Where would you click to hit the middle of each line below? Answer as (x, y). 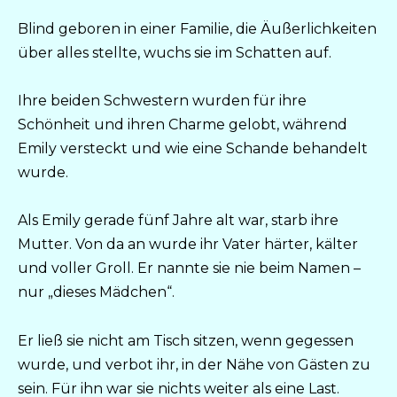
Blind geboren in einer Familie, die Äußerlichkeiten (197, 28)
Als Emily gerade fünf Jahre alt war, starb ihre (178, 221)
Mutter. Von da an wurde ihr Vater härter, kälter (188, 245)
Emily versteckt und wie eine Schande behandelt (193, 149)
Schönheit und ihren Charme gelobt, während (183, 125)
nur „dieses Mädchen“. (96, 292)
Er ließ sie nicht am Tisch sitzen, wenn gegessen (186, 340)
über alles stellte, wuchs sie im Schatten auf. (175, 52)
